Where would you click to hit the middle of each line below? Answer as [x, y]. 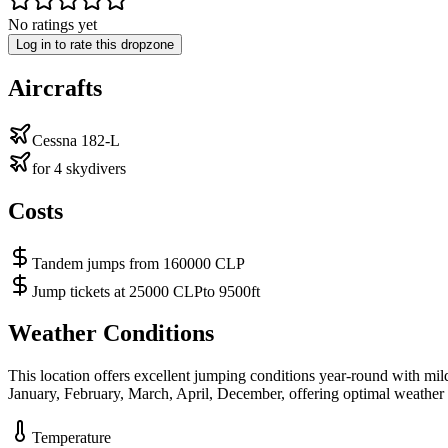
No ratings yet [52, 24]
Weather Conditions [111, 333]
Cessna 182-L [76, 140]
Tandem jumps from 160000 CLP [138, 263]
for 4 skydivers [79, 168]
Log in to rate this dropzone [95, 44]
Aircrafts [55, 87]
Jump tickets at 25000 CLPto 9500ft [146, 291]
